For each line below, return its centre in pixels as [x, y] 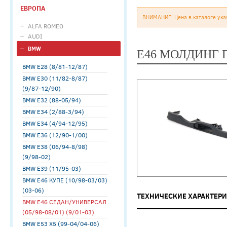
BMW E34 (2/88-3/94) [53, 111]
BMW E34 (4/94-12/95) [55, 123]
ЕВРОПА [33, 8]
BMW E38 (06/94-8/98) [55, 146]
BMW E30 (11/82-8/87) [55, 78]
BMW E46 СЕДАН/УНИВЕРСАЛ [64, 202]
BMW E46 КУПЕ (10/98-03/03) [65, 180]
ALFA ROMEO [46, 26]
